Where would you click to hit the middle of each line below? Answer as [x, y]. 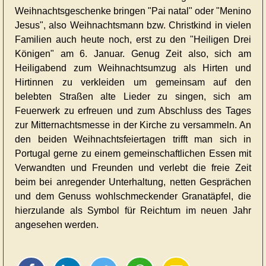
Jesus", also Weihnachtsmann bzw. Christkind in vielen [133, 26]
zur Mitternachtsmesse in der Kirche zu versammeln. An [133, 125]
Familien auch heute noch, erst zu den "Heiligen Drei [133, 40]
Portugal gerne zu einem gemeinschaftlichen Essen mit [133, 154]
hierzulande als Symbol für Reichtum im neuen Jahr [133, 211]
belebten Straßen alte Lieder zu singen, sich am [133, 97]
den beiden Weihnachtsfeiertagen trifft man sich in [133, 140]
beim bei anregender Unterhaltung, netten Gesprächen [133, 182]
